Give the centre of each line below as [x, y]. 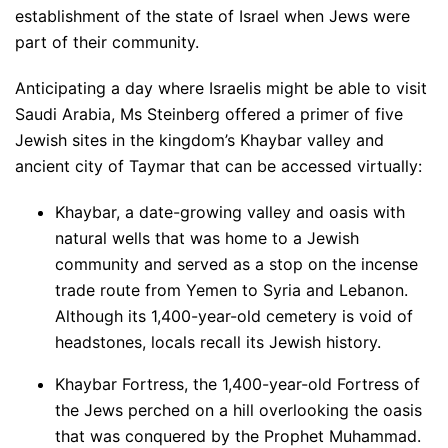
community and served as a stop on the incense [236, 264]
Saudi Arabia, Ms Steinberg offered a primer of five [209, 114]
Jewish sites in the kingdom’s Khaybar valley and [199, 140]
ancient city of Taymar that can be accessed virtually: [218, 166]
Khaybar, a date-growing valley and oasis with [230, 212]
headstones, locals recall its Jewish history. [218, 342]
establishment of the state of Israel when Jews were [212, 16]
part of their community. [107, 42]
